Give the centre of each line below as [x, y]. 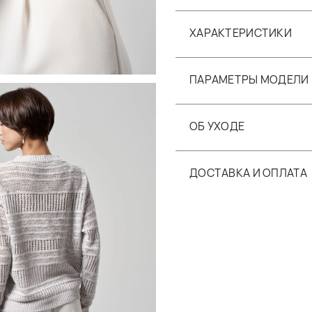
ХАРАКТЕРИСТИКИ [241, 32]
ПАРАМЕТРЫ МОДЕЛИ [249, 79]
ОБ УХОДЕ [217, 126]
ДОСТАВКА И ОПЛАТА [249, 172]
